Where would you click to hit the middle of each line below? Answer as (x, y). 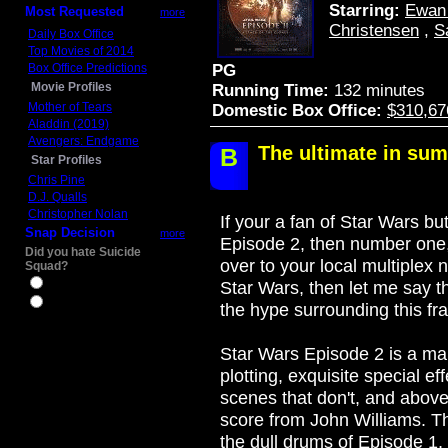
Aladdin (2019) (68, 124)
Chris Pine (56, 180)
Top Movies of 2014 (81, 51)
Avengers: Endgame (83, 141)
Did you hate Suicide (83, 252)
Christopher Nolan (78, 214)
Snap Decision (70, 232)
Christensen (374, 30)
